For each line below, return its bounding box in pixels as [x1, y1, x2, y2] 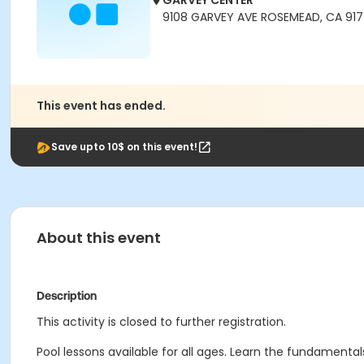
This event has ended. [37, 97, 166, 114]
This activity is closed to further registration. [37, 314, 286, 330]
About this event [37, 227, 161, 248]
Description [37, 289, 97, 302]
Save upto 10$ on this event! [51, 140, 197, 154]
